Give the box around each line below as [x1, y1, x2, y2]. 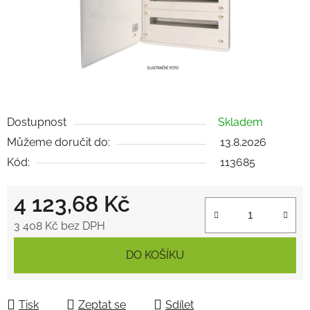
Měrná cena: [13, 240, 75, 254]
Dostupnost [7, 115, 66, 129]
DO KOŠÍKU [126, 248, 184, 262]
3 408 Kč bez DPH [14, 219, 105, 232]
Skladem [218, 115, 263, 129]
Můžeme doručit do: [7, 135, 110, 149]
